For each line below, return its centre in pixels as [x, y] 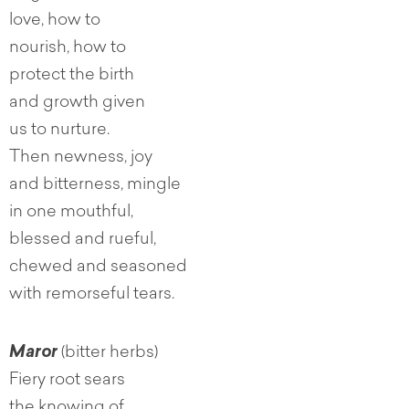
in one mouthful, [71, 213]
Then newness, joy [81, 158]
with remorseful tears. [92, 295]
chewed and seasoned [98, 268]
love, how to [55, 21]
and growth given [77, 104]
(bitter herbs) [110, 354]
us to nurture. [59, 131]
